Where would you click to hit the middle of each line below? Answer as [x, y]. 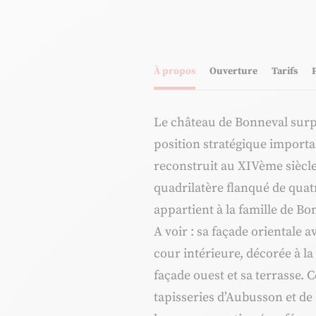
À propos [174, 72]
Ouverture [233, 72]
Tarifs [284, 72]
